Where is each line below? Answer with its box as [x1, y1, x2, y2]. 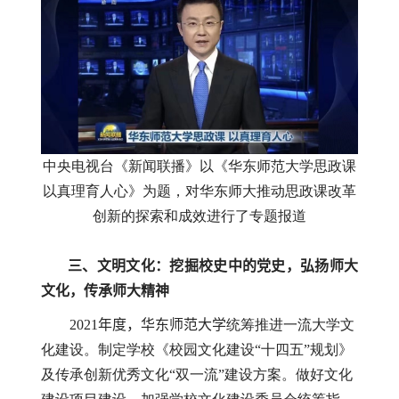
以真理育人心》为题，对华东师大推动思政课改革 [43, 183, 356, 199]
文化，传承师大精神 [41, 282, 169, 298]
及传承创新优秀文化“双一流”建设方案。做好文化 [41, 367, 353, 383]
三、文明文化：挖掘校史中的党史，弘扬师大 [41, 257, 358, 273]
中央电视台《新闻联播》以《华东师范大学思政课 [43, 158, 356, 174]
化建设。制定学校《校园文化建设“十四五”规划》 [41, 342, 353, 358]
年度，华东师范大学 [97, 317, 226, 333]
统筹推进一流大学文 [225, 317, 354, 333]
